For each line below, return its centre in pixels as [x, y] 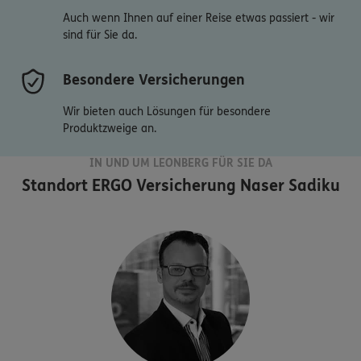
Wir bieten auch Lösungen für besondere [167, 112]
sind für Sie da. [100, 35]
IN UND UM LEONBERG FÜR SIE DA [180, 164]
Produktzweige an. [110, 129]
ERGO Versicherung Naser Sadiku [214, 186]
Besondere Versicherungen [154, 80]
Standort [54, 186]
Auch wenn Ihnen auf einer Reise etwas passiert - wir [199, 19]
